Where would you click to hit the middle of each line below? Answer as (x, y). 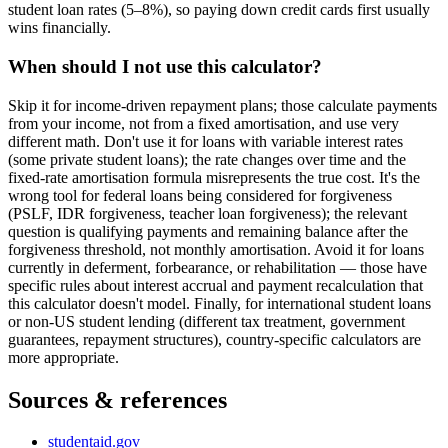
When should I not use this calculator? (165, 66)
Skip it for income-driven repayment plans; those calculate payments (222, 105)
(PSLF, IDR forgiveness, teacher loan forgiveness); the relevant (207, 213)
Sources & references (117, 399)
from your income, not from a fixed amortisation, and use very (203, 123)
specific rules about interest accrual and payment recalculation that (215, 285)
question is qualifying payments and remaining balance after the (208, 231)
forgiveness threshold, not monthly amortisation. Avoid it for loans (216, 249)
